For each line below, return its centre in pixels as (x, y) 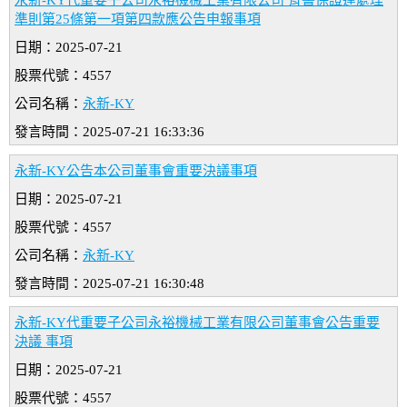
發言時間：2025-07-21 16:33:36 (109, 132)
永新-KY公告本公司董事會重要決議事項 (136, 171)
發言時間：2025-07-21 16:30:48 (109, 284)
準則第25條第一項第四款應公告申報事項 (138, 20)
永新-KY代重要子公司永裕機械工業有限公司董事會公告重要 (197, 323)
